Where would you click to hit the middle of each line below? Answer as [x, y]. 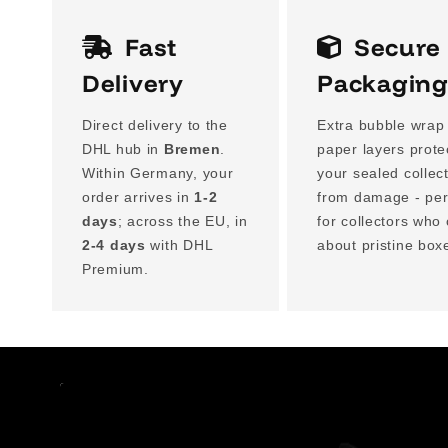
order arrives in [138, 197]
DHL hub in [123, 149]
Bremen [192, 149]
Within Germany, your [158, 173]
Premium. [115, 269]
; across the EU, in [182, 221]
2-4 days [114, 245]
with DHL [179, 245]
